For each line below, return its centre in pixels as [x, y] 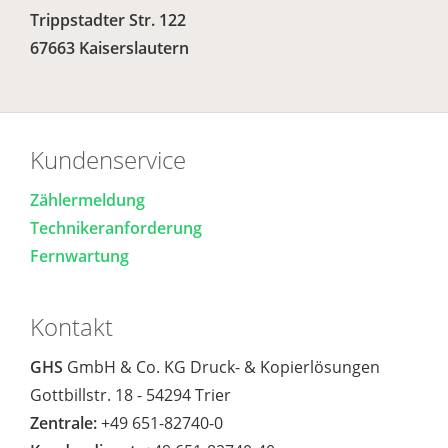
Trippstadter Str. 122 [108, 20]
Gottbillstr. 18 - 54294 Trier [130, 395]
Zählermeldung [87, 200]
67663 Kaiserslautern [109, 48]
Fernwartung [79, 256]
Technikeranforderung [116, 228]
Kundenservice [108, 159]
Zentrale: [63, 423]
